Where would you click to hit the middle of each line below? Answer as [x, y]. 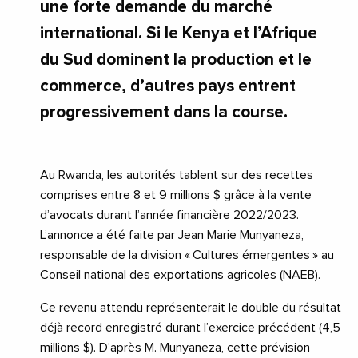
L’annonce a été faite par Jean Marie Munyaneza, [172, 235]
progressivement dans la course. [164, 112]
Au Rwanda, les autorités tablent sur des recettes [177, 175]
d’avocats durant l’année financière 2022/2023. [169, 215]
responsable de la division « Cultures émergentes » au [187, 255]
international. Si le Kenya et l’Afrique [179, 33]
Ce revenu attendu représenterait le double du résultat [191, 307]
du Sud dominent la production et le [176, 59]
